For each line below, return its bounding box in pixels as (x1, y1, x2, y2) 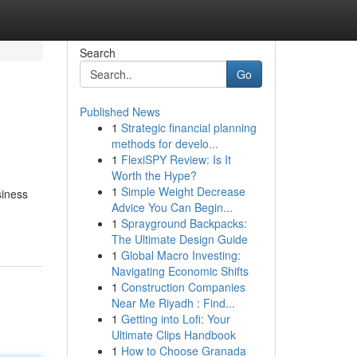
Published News (79, 104, 160, 120)
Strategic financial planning (120, 120, 257, 135)
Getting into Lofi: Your (120, 311, 230, 327)
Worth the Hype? (111, 167, 197, 183)
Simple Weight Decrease (120, 183, 245, 199)
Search (79, 45, 116, 61)
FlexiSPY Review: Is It (120, 151, 231, 167)
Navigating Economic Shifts (111, 263, 249, 279)
